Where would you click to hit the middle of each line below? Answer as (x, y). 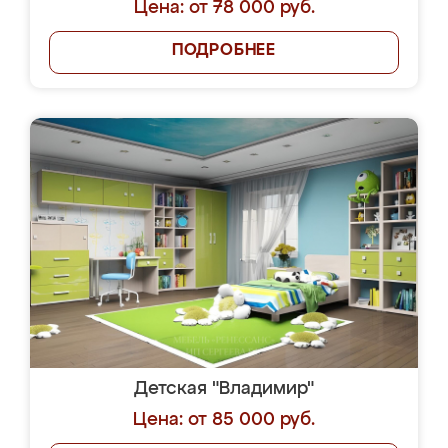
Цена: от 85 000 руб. (224, 420)
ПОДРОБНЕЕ (224, 51)
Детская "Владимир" (224, 389)
